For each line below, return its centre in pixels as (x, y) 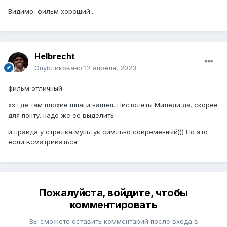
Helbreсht (55, 56)
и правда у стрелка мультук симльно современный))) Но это (108, 131)
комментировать (113, 204)
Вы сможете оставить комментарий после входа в (113, 221)
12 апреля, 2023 (110, 68)
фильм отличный (35, 88)
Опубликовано (59, 68)
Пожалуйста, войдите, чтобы (113, 192)
